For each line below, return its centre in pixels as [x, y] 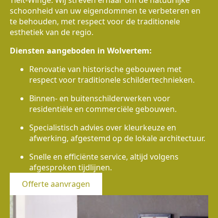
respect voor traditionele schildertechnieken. [112, 80]
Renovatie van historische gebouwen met [105, 69]
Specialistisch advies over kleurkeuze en [103, 128]
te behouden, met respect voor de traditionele [95, 22]
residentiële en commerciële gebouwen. [103, 109]
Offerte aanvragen [56, 184]
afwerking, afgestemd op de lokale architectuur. [117, 138]
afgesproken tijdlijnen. [71, 168]
